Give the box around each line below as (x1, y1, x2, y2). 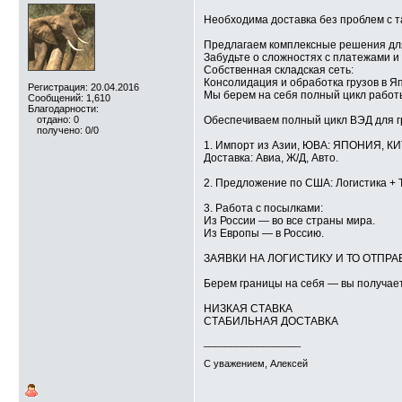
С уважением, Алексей (204, 358, 308, 369)
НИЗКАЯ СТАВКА (204, 302, 293, 315)
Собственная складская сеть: (204, 64, 354, 76)
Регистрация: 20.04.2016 (28, 82, 139, 92)
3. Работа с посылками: (204, 202, 323, 214)
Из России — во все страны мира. (204, 214, 375, 227)
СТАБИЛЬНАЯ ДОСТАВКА (204, 315, 338, 328)
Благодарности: (28, 103, 99, 114)
